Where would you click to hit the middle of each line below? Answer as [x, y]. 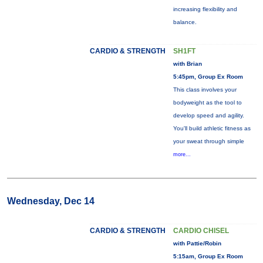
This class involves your [205, 90]
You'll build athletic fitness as [212, 128]
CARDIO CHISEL [201, 231]
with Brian [187, 64]
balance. [185, 22]
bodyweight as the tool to [207, 102]
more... [182, 154]
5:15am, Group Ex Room [208, 256]
